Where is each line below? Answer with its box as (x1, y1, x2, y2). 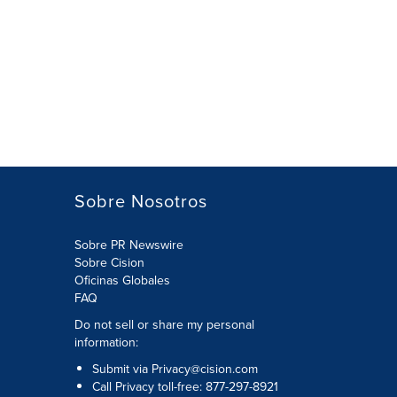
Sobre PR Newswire (74, 236, 183, 253)
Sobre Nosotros (74, 188, 207, 214)
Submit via (91, 360, 152, 378)
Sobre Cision (74, 253, 144, 271)
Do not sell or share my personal (74, 315, 254, 333)
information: (74, 333, 138, 351)
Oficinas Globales (74, 271, 170, 289)
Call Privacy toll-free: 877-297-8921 (91, 378, 278, 395)
